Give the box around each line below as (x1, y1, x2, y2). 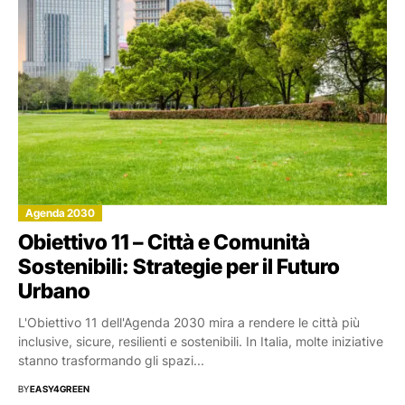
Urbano (18, 278, 90, 304)
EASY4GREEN (29, 382, 90, 394)
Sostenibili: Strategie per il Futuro (18, 253, 340, 279)
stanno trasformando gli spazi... (18, 352, 204, 368)
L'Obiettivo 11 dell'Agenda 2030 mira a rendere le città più (18, 314, 360, 330)
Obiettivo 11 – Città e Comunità (18, 229, 310, 255)
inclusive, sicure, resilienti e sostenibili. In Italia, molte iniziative (18, 333, 383, 349)
